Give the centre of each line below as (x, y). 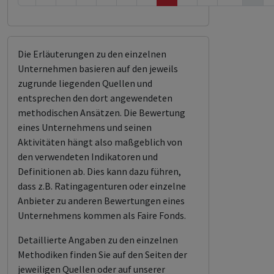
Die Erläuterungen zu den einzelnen (92, 54)
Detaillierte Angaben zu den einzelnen (98, 240)
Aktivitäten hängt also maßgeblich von (100, 142)
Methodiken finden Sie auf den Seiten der (102, 254)
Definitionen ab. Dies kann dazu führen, (99, 171)
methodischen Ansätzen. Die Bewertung (102, 113)
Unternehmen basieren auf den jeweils (98, 68)
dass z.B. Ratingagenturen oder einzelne (102, 186)
